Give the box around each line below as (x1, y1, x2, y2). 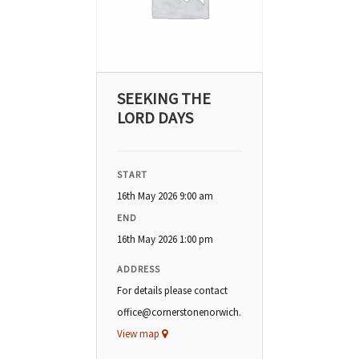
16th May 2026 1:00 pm (116, 232, 213, 246)
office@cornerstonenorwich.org (116, 305, 261, 319)
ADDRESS (116, 262, 160, 275)
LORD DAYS (116, 107, 193, 127)
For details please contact (116, 283, 228, 297)
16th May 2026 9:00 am (116, 188, 213, 203)
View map (116, 326, 162, 341)
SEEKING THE (116, 87, 211, 108)
